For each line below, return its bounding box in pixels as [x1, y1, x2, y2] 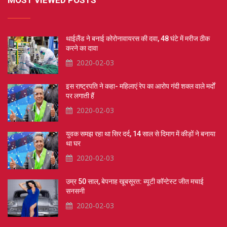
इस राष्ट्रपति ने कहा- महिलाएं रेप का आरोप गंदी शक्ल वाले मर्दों [66, 82, 215, 91]
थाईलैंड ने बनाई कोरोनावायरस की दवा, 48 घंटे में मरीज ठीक [66, 34, 210, 43]
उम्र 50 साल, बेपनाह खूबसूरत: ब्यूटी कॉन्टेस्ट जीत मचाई [66, 177, 204, 186]
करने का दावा [66, 44, 98, 53]
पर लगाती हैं [66, 92, 94, 100]
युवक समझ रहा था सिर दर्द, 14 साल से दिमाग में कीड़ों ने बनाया [66, 130, 215, 138]
